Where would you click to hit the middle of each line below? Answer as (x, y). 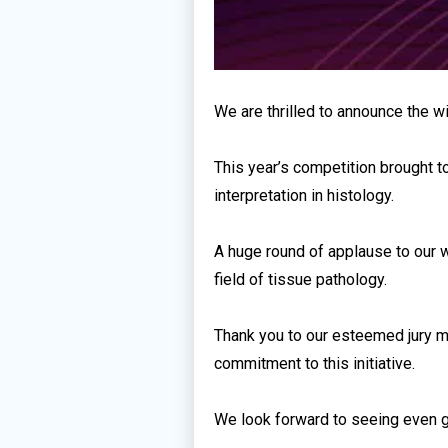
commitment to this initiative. (315, 363)
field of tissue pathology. (301, 279)
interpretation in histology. (304, 195)
